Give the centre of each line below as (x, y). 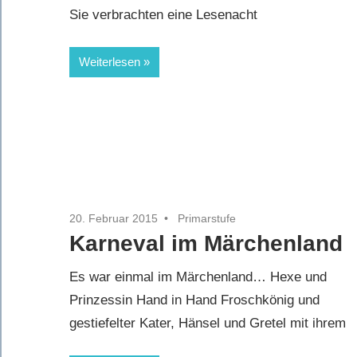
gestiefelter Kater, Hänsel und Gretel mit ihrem (208, 324)
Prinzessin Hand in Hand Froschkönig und (194, 300)
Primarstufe (207, 218)
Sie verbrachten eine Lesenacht (163, 15)
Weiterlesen (110, 61)
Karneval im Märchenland (206, 243)
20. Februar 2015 (114, 218)
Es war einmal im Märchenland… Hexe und (198, 277)
